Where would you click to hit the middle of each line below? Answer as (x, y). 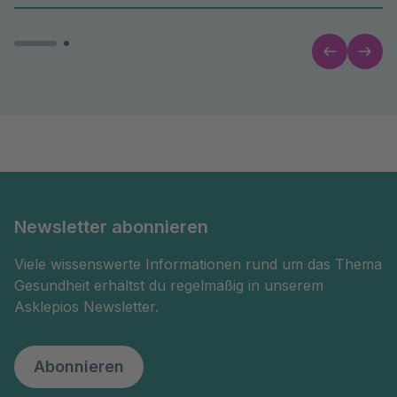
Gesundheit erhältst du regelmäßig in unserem (169, 286)
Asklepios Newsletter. (86, 307)
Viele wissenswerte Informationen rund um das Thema (198, 265)
